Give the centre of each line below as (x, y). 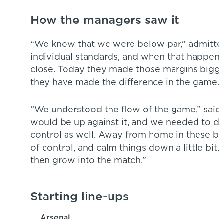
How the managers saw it (105, 20)
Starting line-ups (79, 197)
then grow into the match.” (88, 161)
